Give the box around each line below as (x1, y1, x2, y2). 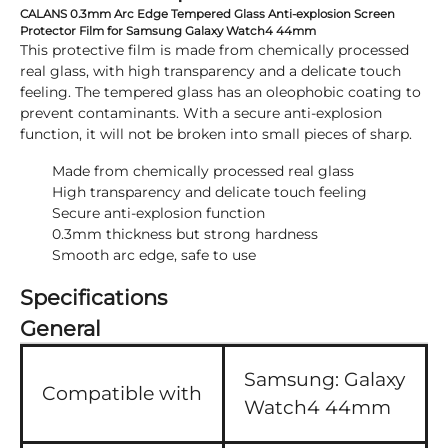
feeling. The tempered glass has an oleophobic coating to (20, 83, 421, 101)
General (20, 316, 101, 341)
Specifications (20, 285, 167, 310)
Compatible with (42, 382, 202, 405)
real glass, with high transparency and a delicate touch (20, 62, 401, 80)
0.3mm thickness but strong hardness (52, 225, 318, 243)
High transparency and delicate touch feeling (52, 183, 367, 201)
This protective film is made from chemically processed (20, 41, 409, 59)
